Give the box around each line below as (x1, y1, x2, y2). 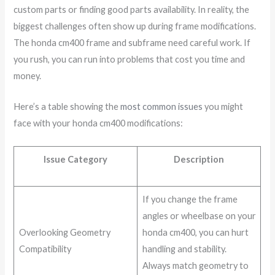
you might (203, 101, 244, 112)
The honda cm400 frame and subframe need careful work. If (14, 37, 251, 48)
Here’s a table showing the (14, 101, 121, 112)
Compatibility (18, 243, 71, 254)
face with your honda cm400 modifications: (14, 118, 184, 129)
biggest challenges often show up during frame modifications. (14, 20, 257, 31)
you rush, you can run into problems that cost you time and (14, 53, 246, 64)
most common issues (120, 101, 203, 112)
